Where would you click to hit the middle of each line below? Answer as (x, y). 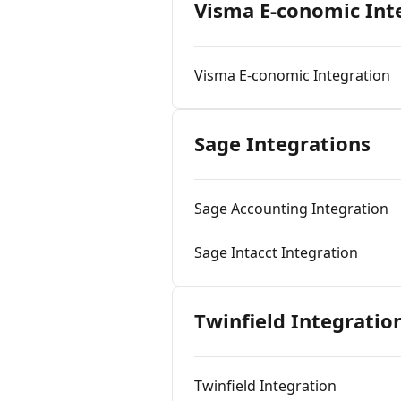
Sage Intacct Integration (276, 252)
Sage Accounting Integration (291, 209)
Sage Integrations (282, 143)
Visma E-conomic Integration (292, 75)
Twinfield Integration (265, 386)
